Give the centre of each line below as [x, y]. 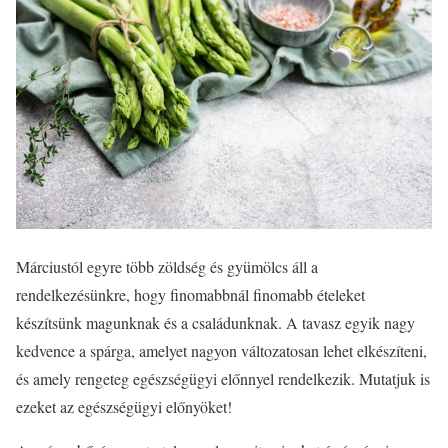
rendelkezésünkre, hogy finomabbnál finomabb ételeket [190, 294]
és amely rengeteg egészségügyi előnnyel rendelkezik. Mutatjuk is [223, 378]
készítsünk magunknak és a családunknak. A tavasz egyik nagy [215, 322]
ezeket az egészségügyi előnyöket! [124, 406]
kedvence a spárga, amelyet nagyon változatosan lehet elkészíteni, [221, 350]
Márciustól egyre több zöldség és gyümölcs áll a [167, 266]
